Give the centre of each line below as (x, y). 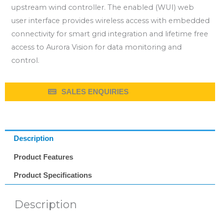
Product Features (43, 157)
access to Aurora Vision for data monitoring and (96, 47)
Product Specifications (53, 176)
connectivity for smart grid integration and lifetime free (110, 34)
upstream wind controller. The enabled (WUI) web (103, 7)
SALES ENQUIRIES (95, 92)
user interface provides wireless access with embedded (110, 21)
